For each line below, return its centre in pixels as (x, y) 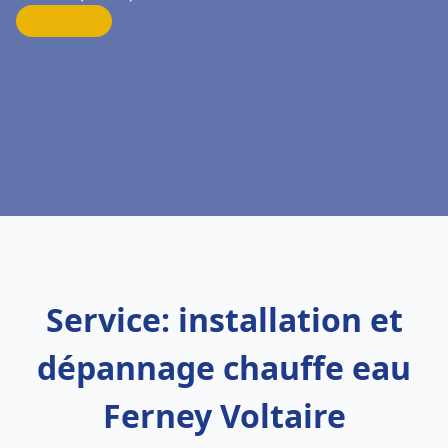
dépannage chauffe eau (224, 367)
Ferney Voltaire (224, 415)
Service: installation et (224, 319)
